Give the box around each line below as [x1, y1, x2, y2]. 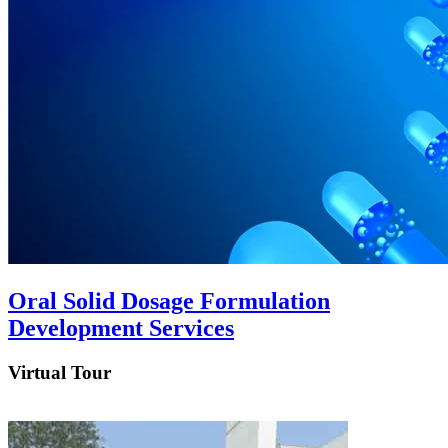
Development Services [8, 315, 234, 342]
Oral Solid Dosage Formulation [8, 288, 330, 315]
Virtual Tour [8, 362, 111, 383]
